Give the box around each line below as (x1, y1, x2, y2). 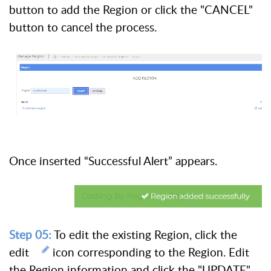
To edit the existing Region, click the (51, 227, 237, 243)
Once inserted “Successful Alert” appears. (9, 153, 217, 169)
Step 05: (9, 227, 51, 243)
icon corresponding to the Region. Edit (53, 244, 250, 261)
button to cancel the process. (9, 19, 163, 35)
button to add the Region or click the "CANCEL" (9, 1, 253, 18)
